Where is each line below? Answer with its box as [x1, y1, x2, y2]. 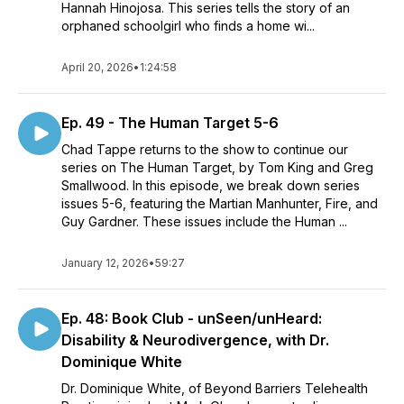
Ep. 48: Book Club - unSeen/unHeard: [61, 309, 322, 327]
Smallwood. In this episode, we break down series [61, 178, 360, 193]
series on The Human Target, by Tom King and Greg [61, 160, 373, 175]
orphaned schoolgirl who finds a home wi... [61, 18, 315, 33]
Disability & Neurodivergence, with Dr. [61, 331, 329, 349]
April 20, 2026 [61, 60, 133, 74]
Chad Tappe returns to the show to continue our [61, 142, 348, 157]
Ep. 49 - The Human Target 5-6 [61, 114, 279, 132]
